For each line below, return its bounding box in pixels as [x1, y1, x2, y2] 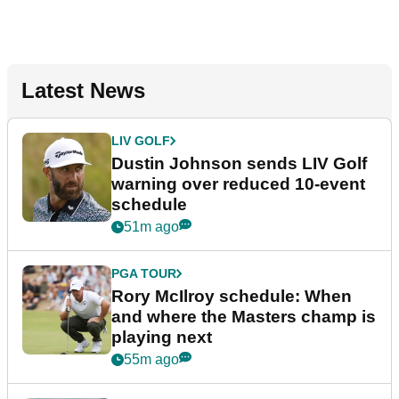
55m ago [124, 352, 179, 367]
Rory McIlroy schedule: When [111, 287, 352, 305]
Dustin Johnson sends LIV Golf [111, 154, 367, 173]
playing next [111, 328, 212, 346]
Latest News [21, 78, 145, 102]
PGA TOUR [111, 266, 176, 281]
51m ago [124, 219, 179, 234]
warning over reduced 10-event [111, 175, 365, 193]
